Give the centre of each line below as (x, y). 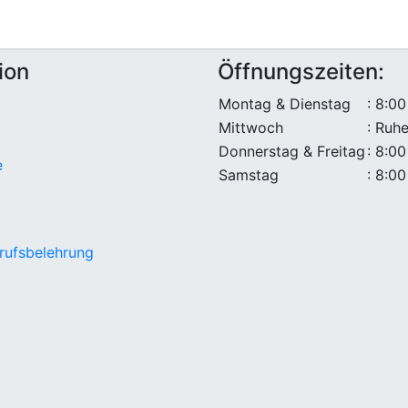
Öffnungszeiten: (301, 71)
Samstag (249, 174)
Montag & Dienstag (285, 103)
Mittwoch (251, 127)
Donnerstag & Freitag (292, 151)
